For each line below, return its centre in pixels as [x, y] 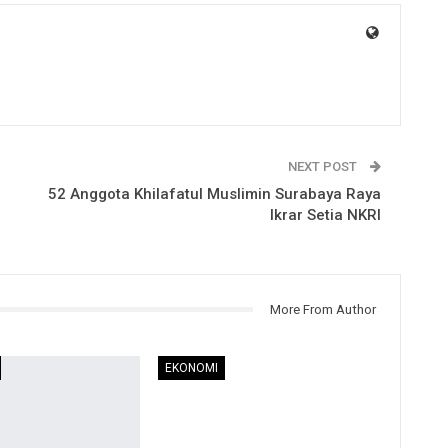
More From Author [322, 309]
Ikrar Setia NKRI [325, 214]
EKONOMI [192, 368]
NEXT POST [323, 166]
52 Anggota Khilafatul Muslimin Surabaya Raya [214, 193]
